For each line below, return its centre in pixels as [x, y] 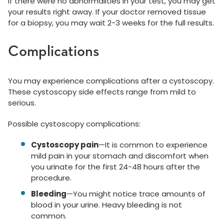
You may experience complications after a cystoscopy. [111, 81]
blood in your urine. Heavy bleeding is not [106, 205]
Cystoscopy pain [65, 145]
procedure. [51, 178]
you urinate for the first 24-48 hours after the [115, 167]
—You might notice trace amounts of [136, 194]
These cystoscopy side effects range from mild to [102, 92]
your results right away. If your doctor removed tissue [107, 12]
